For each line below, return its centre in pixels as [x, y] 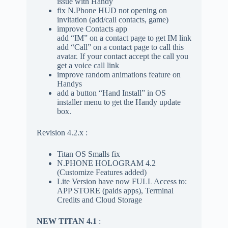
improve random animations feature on [119, 74]
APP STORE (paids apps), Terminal [115, 190]
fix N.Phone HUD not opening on [112, 10]
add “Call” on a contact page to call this [120, 47]
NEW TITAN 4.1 [66, 221]
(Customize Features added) [102, 172]
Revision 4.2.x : [62, 132]
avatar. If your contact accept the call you [122, 56]
